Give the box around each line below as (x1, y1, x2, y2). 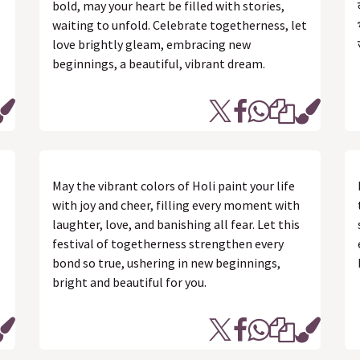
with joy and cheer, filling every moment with (52, 197, 300, 213)
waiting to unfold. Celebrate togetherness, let (52, 17, 307, 33)
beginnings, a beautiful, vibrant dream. (52, 55, 265, 72)
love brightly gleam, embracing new (52, 36, 251, 52)
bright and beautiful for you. (52, 274, 207, 290)
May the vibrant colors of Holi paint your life (52, 178, 295, 194)
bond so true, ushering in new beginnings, (52, 255, 280, 271)
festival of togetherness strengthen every (52, 235, 284, 252)
